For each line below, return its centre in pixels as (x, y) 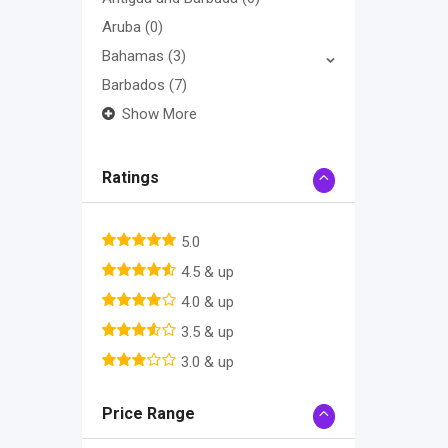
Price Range (148, 414)
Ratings (130, 178)
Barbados (135, 85)
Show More (159, 114)
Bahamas (135, 56)
